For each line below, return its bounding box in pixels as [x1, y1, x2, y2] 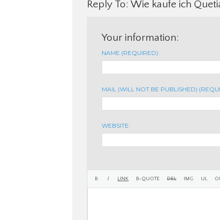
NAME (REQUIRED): [102, 49, 160, 56]
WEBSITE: [102, 121, 130, 129]
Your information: [102, 31, 179, 43]
